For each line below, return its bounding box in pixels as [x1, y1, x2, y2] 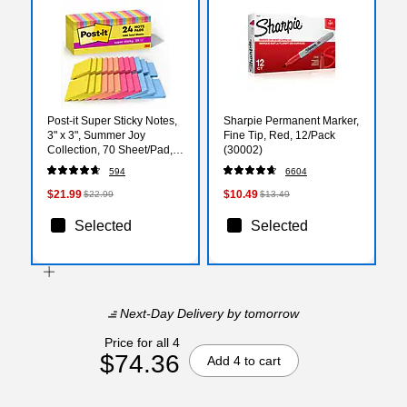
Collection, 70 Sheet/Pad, [47, 143, 173, 156]
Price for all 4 [104, 334, 180, 350]
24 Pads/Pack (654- [47, 157, 144, 171]
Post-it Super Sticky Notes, [47, 114, 177, 127]
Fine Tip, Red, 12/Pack [223, 128, 335, 142]
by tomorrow [223, 305, 299, 321]
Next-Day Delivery [120, 305, 223, 321]
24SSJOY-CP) [47, 172, 117, 185]
